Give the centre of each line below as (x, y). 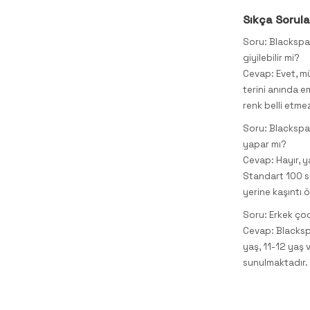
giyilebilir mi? (271, 57)
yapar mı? (265, 144)
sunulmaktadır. (275, 262)
